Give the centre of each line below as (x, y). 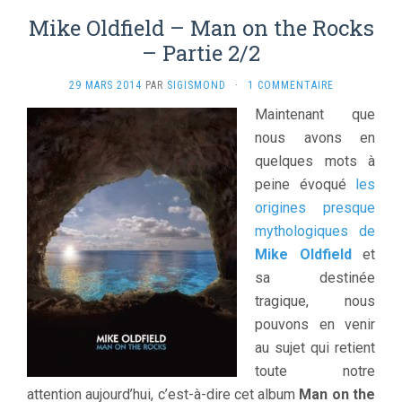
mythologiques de (315, 231)
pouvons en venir (315, 324)
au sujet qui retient (315, 347)
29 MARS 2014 (105, 85)
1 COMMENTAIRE (290, 85)
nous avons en (315, 137)
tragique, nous (315, 301)
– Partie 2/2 (201, 52)
